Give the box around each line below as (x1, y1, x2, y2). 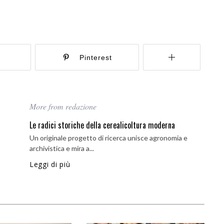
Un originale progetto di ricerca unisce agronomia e (29, 133, 187, 142)
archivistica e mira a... (29, 144, 94, 152)
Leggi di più (29, 159, 70, 169)
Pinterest (79, 53, 112, 61)
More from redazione (29, 101, 96, 111)
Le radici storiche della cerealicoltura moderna (29, 119, 175, 131)
